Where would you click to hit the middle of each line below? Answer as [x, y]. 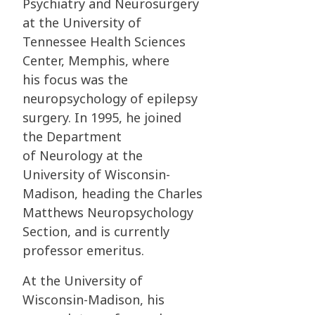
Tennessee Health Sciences [104, 42]
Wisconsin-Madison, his [94, 300]
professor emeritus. [83, 251]
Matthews [55, 213]
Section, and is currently [96, 232]
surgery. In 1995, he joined [102, 118]
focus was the [86, 80]
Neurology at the [91, 156]
